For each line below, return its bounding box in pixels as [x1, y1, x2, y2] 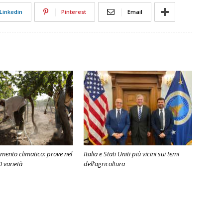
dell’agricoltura [84, 159, 125, 168]
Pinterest [61, 8, 86, 15]
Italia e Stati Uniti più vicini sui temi [84, 149, 179, 158]
